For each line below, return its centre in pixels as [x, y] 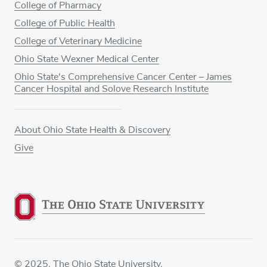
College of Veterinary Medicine [78, 41]
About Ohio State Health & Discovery [92, 130]
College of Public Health [65, 23]
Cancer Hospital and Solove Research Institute [111, 89]
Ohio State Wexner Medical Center [87, 59]
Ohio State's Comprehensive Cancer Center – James [123, 77]
